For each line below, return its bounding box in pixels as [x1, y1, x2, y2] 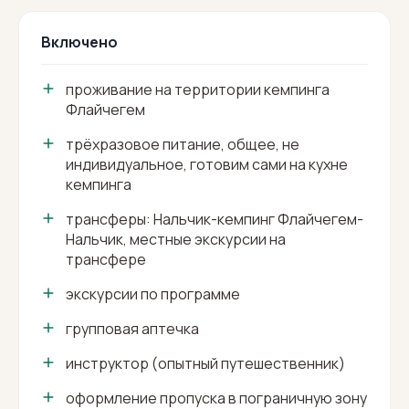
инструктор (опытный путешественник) [66, 353, 345, 374]
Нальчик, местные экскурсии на [66, 229, 286, 250]
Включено [41, 32, 118, 53]
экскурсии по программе [66, 284, 240, 305]
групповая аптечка [66, 319, 199, 340]
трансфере [66, 249, 146, 270]
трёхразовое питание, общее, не [66, 134, 299, 155]
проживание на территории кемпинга [66, 79, 330, 100]
